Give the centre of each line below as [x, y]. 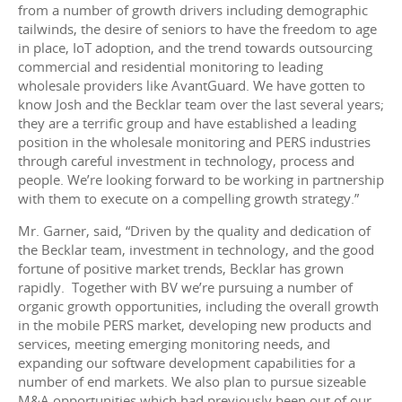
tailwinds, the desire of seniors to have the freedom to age [197, 29]
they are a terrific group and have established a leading [187, 123]
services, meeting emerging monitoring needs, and [174, 344]
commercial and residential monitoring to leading [170, 67]
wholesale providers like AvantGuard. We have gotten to [192, 86]
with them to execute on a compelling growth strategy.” [188, 199]
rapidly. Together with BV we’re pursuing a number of [185, 288]
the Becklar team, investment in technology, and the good [196, 250]
